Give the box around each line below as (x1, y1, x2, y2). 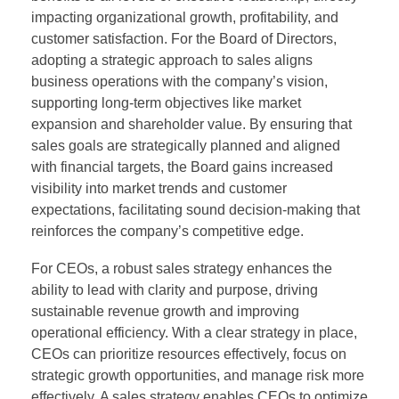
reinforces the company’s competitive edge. (31, 223, 304, 239)
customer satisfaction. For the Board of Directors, (31, 30, 337, 46)
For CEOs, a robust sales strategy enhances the (31, 260, 332, 276)
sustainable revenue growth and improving (31, 303, 299, 319)
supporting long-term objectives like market (31, 94, 301, 110)
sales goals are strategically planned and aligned (31, 137, 340, 153)
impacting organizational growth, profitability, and (31, 9, 338, 25)
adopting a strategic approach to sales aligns (31, 52, 313, 68)
